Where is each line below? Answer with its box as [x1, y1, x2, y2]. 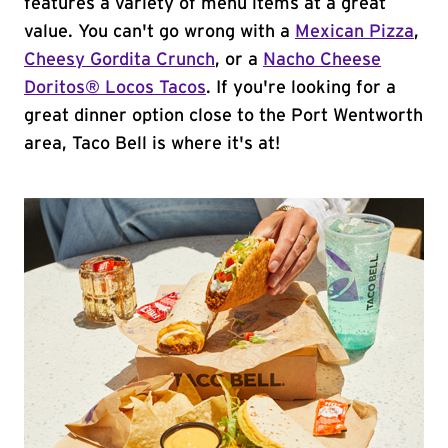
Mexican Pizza [295, 23, 414, 41]
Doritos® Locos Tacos [24, 79, 206, 97]
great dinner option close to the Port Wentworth [24, 107, 423, 125]
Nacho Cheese [263, 51, 381, 69]
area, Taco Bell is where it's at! [24, 135, 280, 153]
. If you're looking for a [206, 79, 396, 97]
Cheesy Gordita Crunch [24, 51, 215, 69]
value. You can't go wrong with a [24, 23, 295, 41]
